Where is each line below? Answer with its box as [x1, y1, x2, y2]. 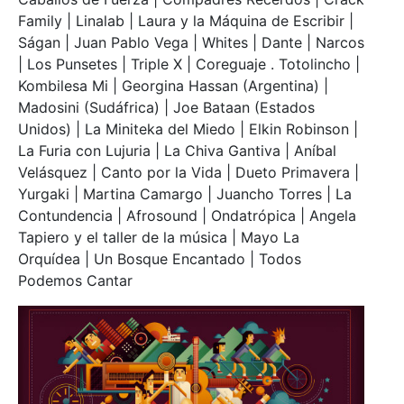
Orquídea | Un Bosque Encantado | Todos [18, 250, 301, 269]
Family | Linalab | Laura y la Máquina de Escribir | [18, 12, 353, 31]
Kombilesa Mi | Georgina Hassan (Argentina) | [18, 77, 328, 96]
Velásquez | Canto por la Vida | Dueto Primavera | [18, 163, 359, 182]
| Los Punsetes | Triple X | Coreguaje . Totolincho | [18, 55, 360, 74]
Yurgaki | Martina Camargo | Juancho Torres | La [18, 185, 352, 204]
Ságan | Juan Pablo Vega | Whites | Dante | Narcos [18, 33, 364, 52]
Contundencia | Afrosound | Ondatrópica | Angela [18, 207, 356, 225]
